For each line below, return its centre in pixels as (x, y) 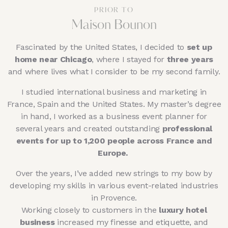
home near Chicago (53, 60)
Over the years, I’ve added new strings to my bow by (114, 174)
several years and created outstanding (89, 129)
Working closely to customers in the (90, 210)
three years (190, 60)
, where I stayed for (129, 60)
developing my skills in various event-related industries (114, 186)
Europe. (114, 153)
